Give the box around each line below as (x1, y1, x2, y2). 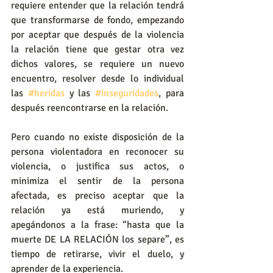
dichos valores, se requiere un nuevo (11, 58, 184, 71)
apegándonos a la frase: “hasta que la (11, 219, 184, 232)
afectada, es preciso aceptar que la (11, 190, 184, 202)
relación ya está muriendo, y (11, 204, 184, 217)
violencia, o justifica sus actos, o (11, 160, 184, 173)
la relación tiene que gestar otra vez (11, 43, 184, 56)
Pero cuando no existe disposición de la (11, 131, 184, 144)
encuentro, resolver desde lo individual (11, 73, 184, 85)
